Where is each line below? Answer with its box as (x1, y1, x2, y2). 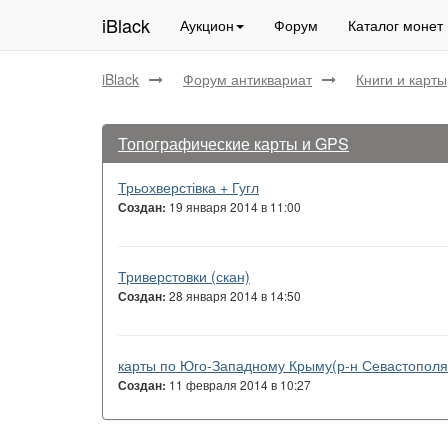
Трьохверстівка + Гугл (118, 177, 259, 197)
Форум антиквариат (183, 69, 312, 89)
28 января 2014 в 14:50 (166, 287, 301, 304)
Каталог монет (348, 15, 443, 35)
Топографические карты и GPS (118, 132, 349, 155)
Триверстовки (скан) (118, 266, 250, 286)
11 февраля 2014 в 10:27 (166, 376, 311, 393)
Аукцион (180, 15, 234, 35)
